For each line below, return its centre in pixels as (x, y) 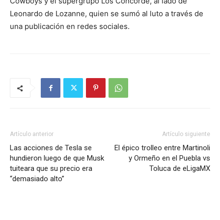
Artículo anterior (32, 134)
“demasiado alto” (37, 179)
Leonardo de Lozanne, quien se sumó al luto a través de (107, 14)
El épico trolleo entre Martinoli (162, 148)
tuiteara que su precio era (51, 168)
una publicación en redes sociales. (70, 26)
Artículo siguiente (186, 134)
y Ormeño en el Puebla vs (169, 158)
